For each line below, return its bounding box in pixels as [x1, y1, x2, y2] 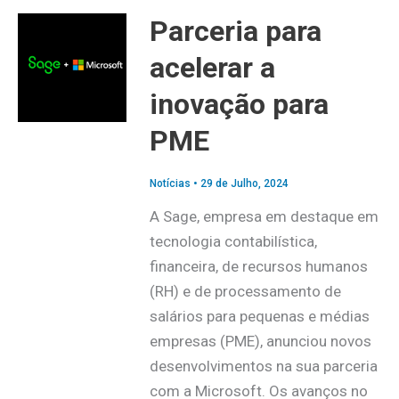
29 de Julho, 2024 [199, 177, 289, 191]
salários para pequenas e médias [149, 307, 370, 326]
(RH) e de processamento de [149, 282, 341, 301]
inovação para [149, 86, 329, 121]
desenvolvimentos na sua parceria [149, 357, 378, 376]
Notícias [149, 177, 191, 191]
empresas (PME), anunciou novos [149, 332, 371, 351]
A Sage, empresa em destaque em [149, 208, 379, 226]
